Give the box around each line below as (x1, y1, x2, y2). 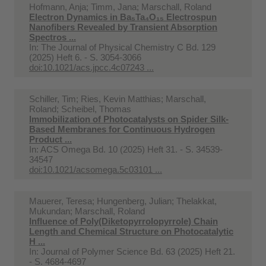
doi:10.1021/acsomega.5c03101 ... (29, 164, 162, 175)
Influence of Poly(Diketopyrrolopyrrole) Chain (29, 216, 218, 226)
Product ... (29, 134, 72, 144)
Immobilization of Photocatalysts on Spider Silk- (29, 113, 229, 124)
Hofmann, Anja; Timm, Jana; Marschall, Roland (29, 1, 211, 12)
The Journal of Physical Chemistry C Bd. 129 (41, 42, 216, 52)
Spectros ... (29, 31, 76, 42)
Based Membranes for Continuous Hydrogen (29, 123, 215, 134)
